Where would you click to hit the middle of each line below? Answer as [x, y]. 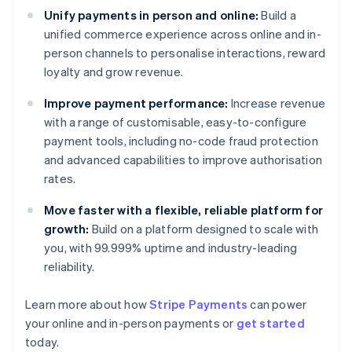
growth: [67, 229]
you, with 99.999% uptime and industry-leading [171, 248]
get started [270, 323]
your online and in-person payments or [131, 323]
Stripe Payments [199, 304]
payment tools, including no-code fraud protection [181, 141]
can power [277, 304]
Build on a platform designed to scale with [204, 229]
